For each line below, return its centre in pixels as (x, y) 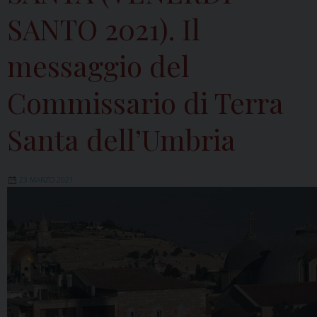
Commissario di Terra (145, 102)
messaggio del (98, 65)
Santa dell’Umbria (121, 139)
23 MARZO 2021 (46, 180)
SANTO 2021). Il (104, 29)
